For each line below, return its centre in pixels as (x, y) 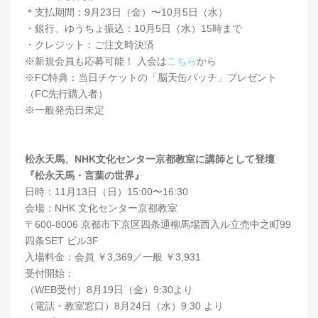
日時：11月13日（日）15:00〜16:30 (106, 191)
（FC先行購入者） (66, 93)
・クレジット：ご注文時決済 (89, 44)
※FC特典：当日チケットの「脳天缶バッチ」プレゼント (151, 77)
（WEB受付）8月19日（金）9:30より (109, 289)
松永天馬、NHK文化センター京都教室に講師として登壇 (150, 159)
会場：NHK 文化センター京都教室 (101, 208)
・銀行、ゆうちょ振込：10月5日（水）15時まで (133, 28)
